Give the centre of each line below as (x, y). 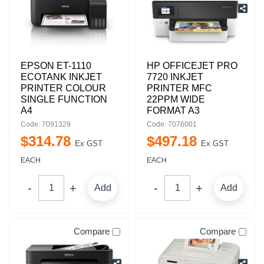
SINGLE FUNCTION (64, 99)
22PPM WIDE (176, 99)
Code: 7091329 (46, 124)
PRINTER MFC (179, 88)
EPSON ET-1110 (56, 66)
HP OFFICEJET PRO (192, 66)
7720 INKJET (175, 77)
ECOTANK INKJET (61, 77)
